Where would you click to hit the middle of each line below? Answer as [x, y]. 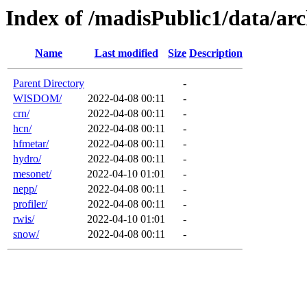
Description [216, 53]
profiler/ [30, 204]
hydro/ [27, 159]
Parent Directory [49, 84]
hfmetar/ [31, 144]
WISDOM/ [37, 99]
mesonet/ [32, 174]
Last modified [126, 53]
